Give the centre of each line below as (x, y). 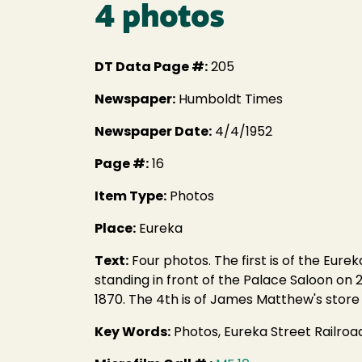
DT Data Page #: (151, 68)
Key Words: (133, 333)
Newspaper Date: (153, 133)
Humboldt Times (229, 100)
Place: (115, 229)
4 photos (160, 19)
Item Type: (130, 197)
